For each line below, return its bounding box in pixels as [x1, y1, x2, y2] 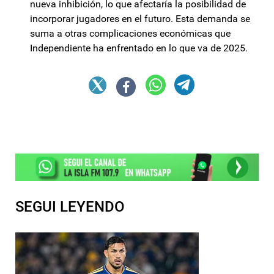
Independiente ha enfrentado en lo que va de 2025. [30, 42, 248, 54]
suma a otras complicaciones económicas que [30, 28, 231, 40]
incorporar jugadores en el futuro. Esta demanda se [30, 13, 250, 25]
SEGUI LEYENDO [15, 198, 125, 215]
